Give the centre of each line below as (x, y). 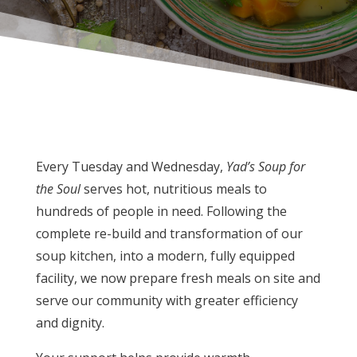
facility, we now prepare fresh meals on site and (178, 279)
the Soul (58, 189)
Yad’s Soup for (265, 167)
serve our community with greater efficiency (167, 301)
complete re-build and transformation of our (169, 234)
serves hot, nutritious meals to (173, 189)
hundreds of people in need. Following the (161, 212)
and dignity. (70, 323)
